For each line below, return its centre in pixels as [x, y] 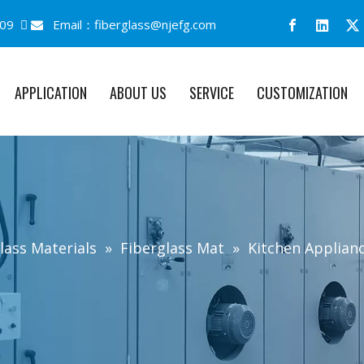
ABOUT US [138, 93]
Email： [69, 24]
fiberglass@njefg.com [155, 24]
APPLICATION [51, 93]
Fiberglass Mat [172, 248]
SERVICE [212, 93]
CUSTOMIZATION [302, 93]
